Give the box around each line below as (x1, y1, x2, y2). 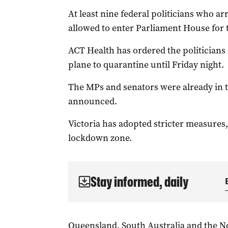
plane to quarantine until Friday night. (68, 59, 224, 71)
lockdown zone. (68, 132, 132, 144)
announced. (68, 95, 117, 107)
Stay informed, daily (90, 174, 188, 190)
